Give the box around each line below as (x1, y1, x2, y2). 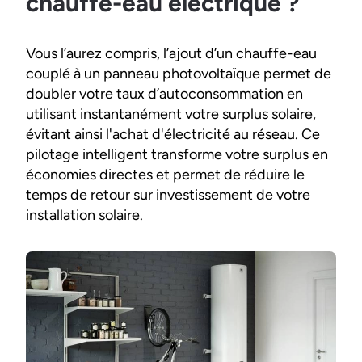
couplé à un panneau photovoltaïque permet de (26, 65, 331, 83)
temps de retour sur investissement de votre (26, 186, 310, 204)
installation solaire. (26, 206, 143, 225)
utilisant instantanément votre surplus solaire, (26, 105, 316, 124)
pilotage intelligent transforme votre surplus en (26, 145, 328, 164)
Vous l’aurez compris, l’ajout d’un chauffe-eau (26, 44, 317, 63)
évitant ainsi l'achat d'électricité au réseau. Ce (26, 125, 320, 144)
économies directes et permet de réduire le (26, 166, 305, 184)
